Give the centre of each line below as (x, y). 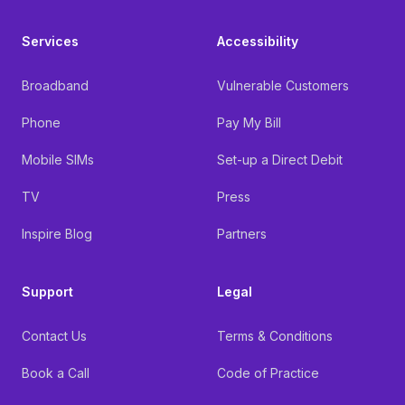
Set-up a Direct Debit (280, 160)
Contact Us (54, 336)
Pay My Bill (249, 122)
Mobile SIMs (58, 160)
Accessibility (258, 41)
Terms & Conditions (275, 336)
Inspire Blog (57, 234)
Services (50, 41)
